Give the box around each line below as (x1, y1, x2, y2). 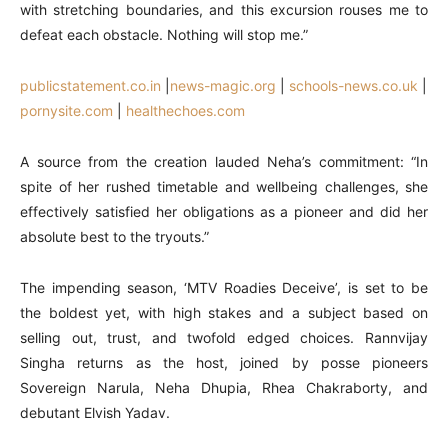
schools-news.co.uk (289, 77, 418, 94)
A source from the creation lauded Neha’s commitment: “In (20, 153, 428, 170)
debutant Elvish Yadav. (20, 404, 170, 421)
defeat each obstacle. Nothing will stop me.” (20, 26, 308, 43)
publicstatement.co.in (20, 77, 161, 94)
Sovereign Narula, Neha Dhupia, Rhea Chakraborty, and (20, 379, 428, 396)
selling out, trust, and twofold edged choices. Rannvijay (20, 329, 428, 346)
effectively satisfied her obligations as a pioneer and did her (20, 203, 428, 220)
